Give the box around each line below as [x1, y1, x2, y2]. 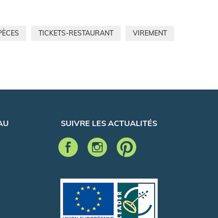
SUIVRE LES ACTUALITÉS [60, 118, 157, 128]
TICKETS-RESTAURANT [38, 28, 113, 37]
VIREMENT [133, 28, 167, 37]
